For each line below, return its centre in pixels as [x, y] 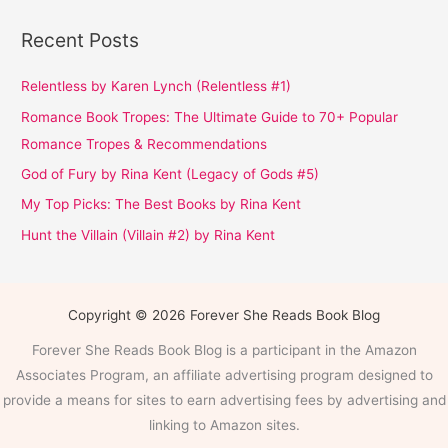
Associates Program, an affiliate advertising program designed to [224, 375]
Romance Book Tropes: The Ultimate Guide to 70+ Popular [210, 116]
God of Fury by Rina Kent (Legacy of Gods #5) [170, 174]
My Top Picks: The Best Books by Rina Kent [161, 204]
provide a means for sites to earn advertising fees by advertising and [224, 400]
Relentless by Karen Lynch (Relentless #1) [156, 86]
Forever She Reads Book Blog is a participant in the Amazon [224, 350]
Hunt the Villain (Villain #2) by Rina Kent [148, 234]
